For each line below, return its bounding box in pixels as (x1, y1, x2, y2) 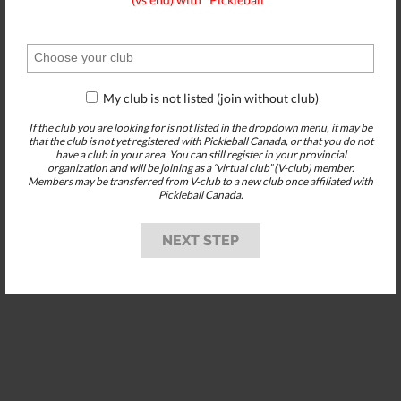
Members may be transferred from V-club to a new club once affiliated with (28, 174, 373, 188)
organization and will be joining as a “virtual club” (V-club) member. (47, 160, 354, 175)
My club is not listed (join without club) (100, 90, 319, 106)
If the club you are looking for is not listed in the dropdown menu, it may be (29, 120, 372, 134)
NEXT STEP (162, 231, 239, 249)
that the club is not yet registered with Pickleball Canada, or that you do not (28, 133, 373, 148)
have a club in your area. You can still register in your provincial (55, 147, 346, 161)
